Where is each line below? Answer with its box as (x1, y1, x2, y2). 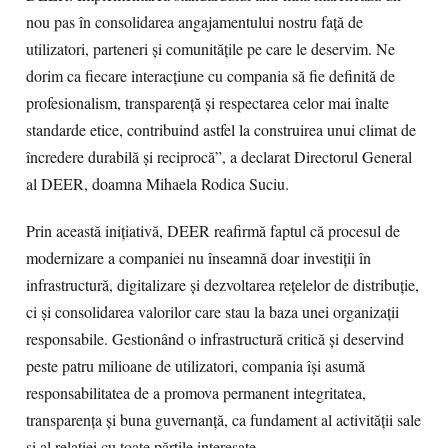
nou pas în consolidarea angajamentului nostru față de (26, 11, 363, 33)
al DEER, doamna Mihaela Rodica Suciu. (26, 173, 289, 195)
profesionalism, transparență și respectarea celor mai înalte (26, 92, 389, 114)
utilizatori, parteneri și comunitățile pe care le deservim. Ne (26, 38, 395, 60)
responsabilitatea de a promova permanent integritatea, (26, 382, 366, 404)
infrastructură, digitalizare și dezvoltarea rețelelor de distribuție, (26, 274, 419, 296)
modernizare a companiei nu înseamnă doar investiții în (26, 247, 371, 269)
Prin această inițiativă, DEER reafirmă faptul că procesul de (26, 220, 400, 242)
